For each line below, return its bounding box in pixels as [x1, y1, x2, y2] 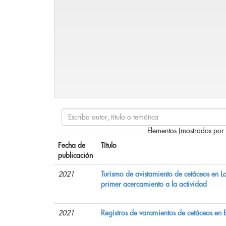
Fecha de [58, 141, 85, 150]
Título [101, 141, 117, 150]
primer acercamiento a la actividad [101, 180, 207, 189]
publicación [58, 151, 93, 160]
